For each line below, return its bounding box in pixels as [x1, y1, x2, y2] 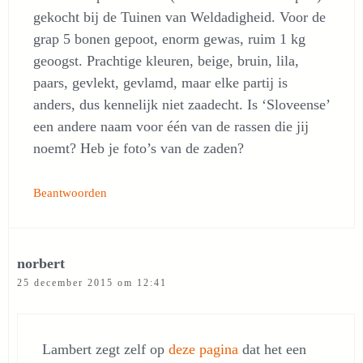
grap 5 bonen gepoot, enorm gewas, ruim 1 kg [33, 31, 305, 47]
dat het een [238, 341, 306, 357]
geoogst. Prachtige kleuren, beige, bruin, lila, [33, 53, 299, 69]
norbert [17, 255, 65, 271]
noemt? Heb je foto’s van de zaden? [33, 140, 244, 156]
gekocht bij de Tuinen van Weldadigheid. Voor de [33, 9, 326, 25]
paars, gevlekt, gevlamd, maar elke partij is [33, 75, 288, 91]
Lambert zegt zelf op [42, 341, 169, 357]
